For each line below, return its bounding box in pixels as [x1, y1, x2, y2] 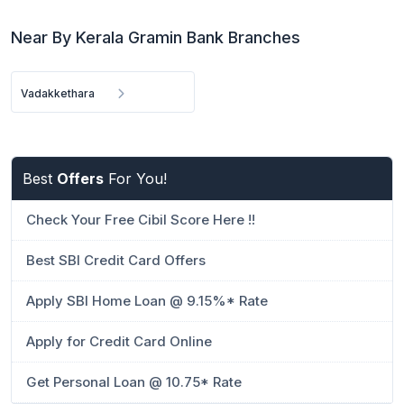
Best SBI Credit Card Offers [26, 252, 206, 269]
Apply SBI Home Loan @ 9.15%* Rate [26, 292, 268, 309]
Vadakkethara [21, 87, 95, 100]
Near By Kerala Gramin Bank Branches [11, 28, 300, 47]
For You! [104, 170, 167, 188]
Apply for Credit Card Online [26, 333, 212, 350]
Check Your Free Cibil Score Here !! [26, 211, 255, 228]
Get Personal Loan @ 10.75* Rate [26, 373, 242, 390]
